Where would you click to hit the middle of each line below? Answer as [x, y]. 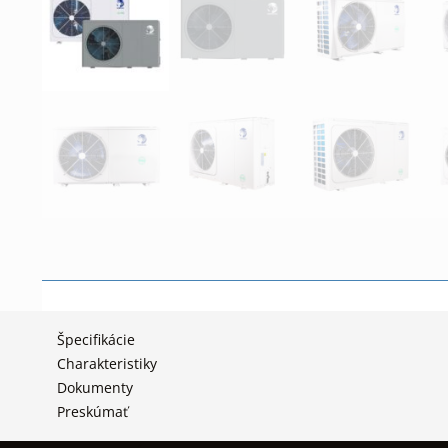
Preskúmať [92, 412]
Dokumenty [95, 388]
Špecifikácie [96, 340]
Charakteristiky [107, 364]
